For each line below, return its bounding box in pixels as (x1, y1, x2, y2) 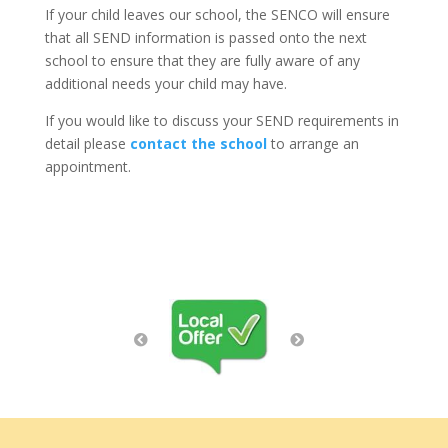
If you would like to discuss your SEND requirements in (44, 111, 399, 131)
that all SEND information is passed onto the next (44, 28, 367, 48)
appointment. (44, 157, 131, 177)
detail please (44, 134, 130, 154)
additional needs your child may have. (44, 74, 287, 94)
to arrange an (266, 134, 359, 154)
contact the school (129, 134, 267, 154)
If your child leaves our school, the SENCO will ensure (44, 5, 390, 25)
